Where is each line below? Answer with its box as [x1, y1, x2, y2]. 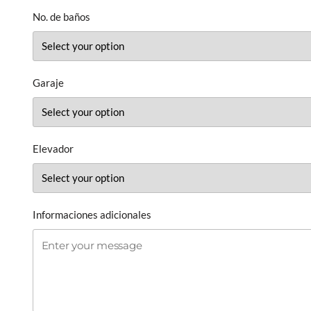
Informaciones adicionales [32, 208, 151, 221]
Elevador [32, 142, 74, 155]
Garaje [32, 76, 64, 89]
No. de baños [32, 10, 90, 23]
